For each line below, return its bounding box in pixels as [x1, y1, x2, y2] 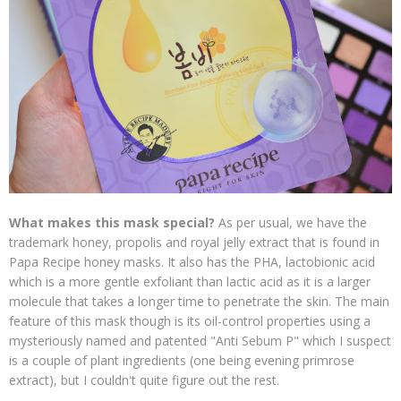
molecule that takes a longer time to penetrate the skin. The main [9, 292, 389, 310]
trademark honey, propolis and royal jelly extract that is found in [9, 233, 380, 251]
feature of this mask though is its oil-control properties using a [9, 311, 371, 329]
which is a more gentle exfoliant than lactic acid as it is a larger [9, 272, 371, 290]
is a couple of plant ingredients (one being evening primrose [9, 351, 354, 369]
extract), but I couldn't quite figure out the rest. [9, 371, 279, 388]
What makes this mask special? [9, 213, 215, 231]
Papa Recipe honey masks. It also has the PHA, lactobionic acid [9, 252, 375, 270]
